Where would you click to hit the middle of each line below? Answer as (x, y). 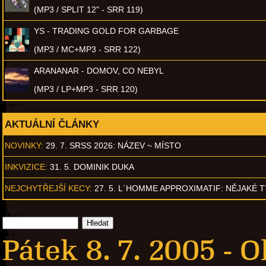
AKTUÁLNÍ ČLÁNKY (52, 124)
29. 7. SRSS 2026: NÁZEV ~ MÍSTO (113, 145)
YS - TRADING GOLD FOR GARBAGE (106, 31)
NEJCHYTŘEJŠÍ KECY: (48, 188)
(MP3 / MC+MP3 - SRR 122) (87, 49)
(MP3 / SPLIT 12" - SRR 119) (88, 9)
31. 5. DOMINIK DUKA (92, 167)
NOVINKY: (24, 145)
